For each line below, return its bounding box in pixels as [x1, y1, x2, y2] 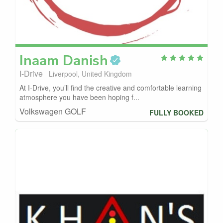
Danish [63, 51, 108, 71]
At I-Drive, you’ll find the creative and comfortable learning [19, 83, 202, 93]
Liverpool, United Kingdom [49, 69, 132, 79]
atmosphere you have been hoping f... [19, 92, 139, 103]
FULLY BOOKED [149, 107, 204, 117]
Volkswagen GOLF [19, 106, 86, 117]
